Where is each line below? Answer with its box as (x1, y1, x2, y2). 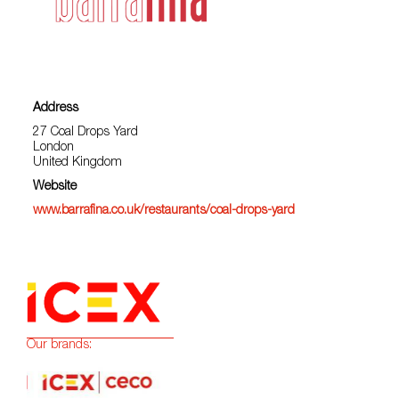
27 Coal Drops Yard (33, 126, 139, 140)
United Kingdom (33, 157, 123, 170)
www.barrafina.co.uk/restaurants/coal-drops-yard (33, 205, 296, 218)
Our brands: (27, 339, 92, 353)
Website (33, 181, 77, 194)
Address (33, 102, 79, 116)
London (33, 142, 75, 155)
